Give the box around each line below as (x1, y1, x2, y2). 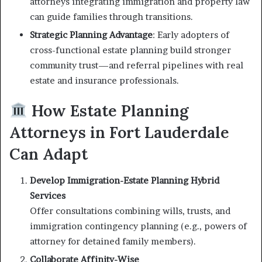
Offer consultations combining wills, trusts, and (30, 205, 230, 216)
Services (30, 189, 65, 201)
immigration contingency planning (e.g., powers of (30, 220, 247, 232)
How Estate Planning (27, 101, 188, 120)
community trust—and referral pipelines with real (30, 60, 243, 71)
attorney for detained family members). (30, 235, 196, 247)
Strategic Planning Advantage (30, 29, 153, 40)
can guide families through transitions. (30, 11, 193, 22)
